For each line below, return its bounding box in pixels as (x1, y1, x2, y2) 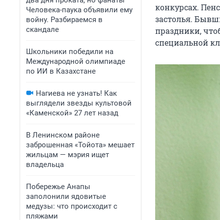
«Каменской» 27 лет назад (26, 109, 118, 117)
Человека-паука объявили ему (26, 5, 133, 14)
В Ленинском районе (26, 131, 100, 139)
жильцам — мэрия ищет (26, 150, 109, 159)
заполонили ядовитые (26, 192, 106, 201)
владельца (26, 160, 64, 169)
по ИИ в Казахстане (26, 67, 96, 76)
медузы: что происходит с (26, 202, 117, 211)
